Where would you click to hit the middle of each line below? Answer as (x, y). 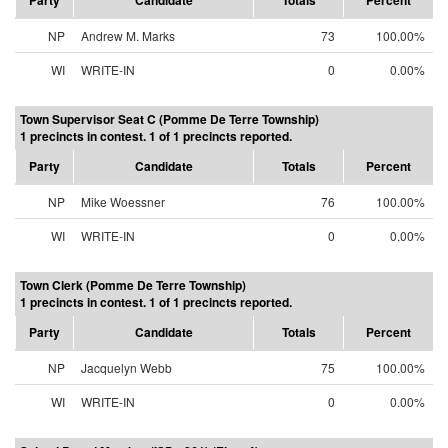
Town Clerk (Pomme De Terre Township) (133, 285)
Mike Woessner (123, 201)
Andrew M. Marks (128, 35)
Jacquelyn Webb (126, 367)
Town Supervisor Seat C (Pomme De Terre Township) (169, 119)
